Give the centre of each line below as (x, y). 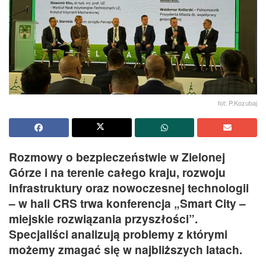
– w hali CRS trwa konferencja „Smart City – (127, 203)
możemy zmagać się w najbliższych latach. (126, 250)
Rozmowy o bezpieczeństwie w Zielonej (117, 157)
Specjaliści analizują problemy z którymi (118, 234)
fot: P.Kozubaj (237, 103)
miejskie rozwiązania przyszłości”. (103, 219)
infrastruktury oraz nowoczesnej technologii (129, 188)
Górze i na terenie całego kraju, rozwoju (117, 172)
